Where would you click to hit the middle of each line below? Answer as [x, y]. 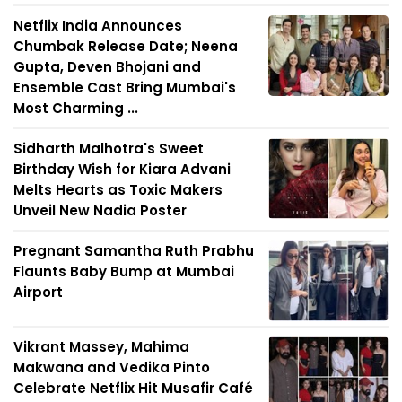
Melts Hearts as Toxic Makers [118, 190]
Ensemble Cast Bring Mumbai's [125, 88]
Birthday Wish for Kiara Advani [122, 170]
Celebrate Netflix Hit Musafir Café [133, 389]
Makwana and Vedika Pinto [112, 368]
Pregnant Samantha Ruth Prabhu [134, 251]
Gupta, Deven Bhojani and [107, 67]
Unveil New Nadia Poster [100, 211]
